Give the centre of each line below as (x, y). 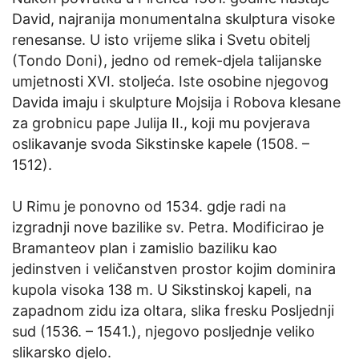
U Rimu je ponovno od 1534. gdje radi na (149, 207)
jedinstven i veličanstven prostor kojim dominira (174, 269)
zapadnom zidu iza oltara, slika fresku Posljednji (173, 311)
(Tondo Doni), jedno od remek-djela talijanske (167, 61)
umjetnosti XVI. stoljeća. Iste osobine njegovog (170, 82)
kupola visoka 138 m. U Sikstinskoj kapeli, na (162, 290)
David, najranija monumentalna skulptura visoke (173, 19)
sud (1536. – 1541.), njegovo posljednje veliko (163, 332)
